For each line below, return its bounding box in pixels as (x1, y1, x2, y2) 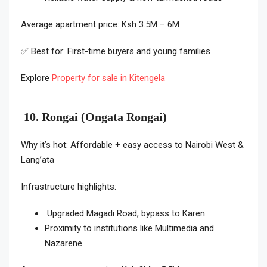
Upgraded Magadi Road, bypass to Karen (45, 208, 205, 219)
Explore (21, 73, 52, 84)
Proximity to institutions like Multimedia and (45, 223, 214, 234)
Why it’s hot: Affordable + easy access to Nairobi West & (21, 139, 244, 151)
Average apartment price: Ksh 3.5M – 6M (21, 19, 179, 30)
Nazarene (45, 238, 82, 249)
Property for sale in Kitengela (52, 73, 165, 84)
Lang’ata (21, 154, 54, 166)
